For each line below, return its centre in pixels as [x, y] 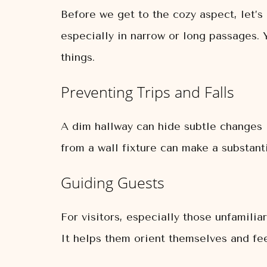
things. [78, 57]
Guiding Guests [113, 182]
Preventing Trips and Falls [148, 92]
